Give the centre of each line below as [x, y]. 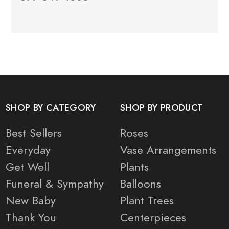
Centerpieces [153, 218]
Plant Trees [147, 201]
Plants [134, 167]
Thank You [31, 218]
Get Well [27, 167]
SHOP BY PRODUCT [162, 108]
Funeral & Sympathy [55, 184]
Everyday [28, 150]
